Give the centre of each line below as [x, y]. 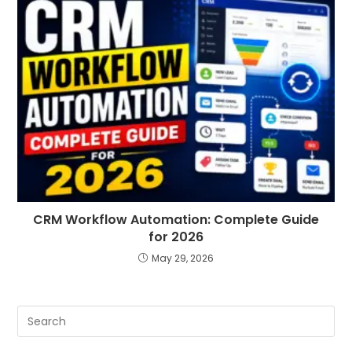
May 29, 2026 [183, 258]
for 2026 [176, 237]
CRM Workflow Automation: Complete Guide [176, 220]
